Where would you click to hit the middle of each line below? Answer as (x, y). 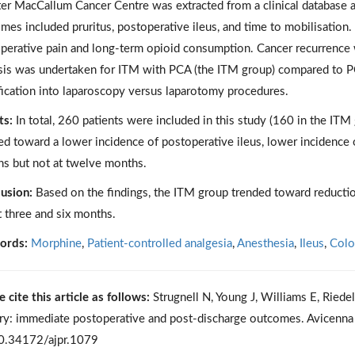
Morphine (56, 244)
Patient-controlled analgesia (159, 244)
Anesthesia (265, 244)
